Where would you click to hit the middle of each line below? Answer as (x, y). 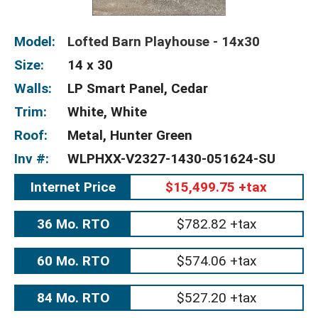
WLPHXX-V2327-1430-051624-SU (171, 159)
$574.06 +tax (216, 261)
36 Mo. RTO (73, 224)
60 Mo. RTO (73, 261)
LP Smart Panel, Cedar (138, 88)
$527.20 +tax (216, 298)
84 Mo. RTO (73, 298)
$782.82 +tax (216, 224)
